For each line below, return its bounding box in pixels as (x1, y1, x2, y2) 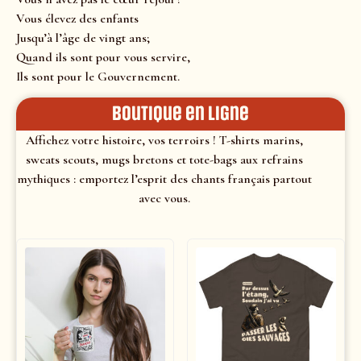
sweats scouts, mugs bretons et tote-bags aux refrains (25, 151, 303, 168)
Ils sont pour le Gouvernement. (16, 68, 180, 85)
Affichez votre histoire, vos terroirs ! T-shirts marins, (25, 132, 303, 149)
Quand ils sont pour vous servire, (16, 48, 190, 65)
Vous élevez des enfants (16, 10, 139, 27)
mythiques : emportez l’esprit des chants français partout (16, 171, 312, 188)
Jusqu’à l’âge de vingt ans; (16, 29, 150, 46)
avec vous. (138, 190, 190, 207)
